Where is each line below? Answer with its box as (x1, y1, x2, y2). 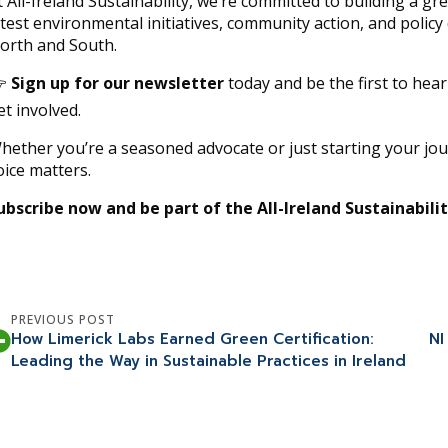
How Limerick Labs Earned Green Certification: (11, 327, 374, 350)
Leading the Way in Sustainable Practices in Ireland (11, 349, 406, 372)
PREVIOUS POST (11, 310, 115, 328)
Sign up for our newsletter (11, 71, 224, 94)
